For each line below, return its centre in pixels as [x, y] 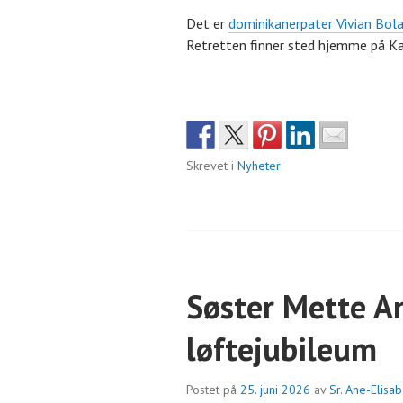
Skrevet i [212, 166]
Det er [207, 24]
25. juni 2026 [275, 390]
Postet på [213, 390]
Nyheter [259, 166]
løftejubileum [282, 349]
